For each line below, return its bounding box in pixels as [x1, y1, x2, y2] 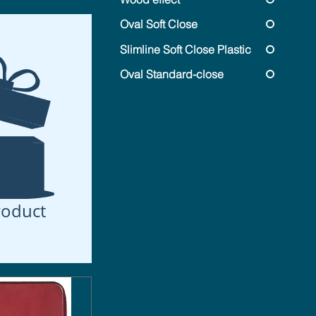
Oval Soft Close [119, 17, 197, 31]
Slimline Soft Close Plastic [119, 42, 251, 56]
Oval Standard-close [119, 67, 224, 81]
